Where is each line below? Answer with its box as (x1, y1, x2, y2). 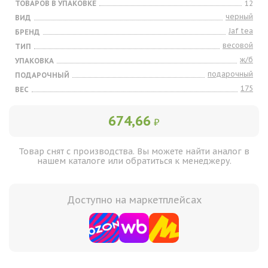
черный (226, 12, 253, 21)
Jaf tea (229, 26, 253, 35)
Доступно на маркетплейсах (66, 194, 202, 206)
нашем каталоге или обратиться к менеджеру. (36, 156, 232, 166)
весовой (223, 41, 253, 50)
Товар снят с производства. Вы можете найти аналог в (19, 146, 249, 157)
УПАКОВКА (15, 56, 54, 65)
